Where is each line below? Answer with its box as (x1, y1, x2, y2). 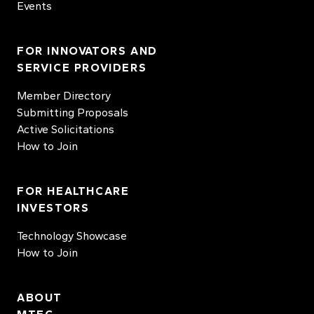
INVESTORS (17, 201, 90, 214)
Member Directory (17, 89, 111, 102)
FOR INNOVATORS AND (17, 44, 158, 57)
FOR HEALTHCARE (17, 184, 130, 198)
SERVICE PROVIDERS (17, 61, 147, 74)
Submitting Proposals (17, 106, 128, 119)
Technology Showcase (17, 229, 127, 243)
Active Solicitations (17, 123, 114, 136)
